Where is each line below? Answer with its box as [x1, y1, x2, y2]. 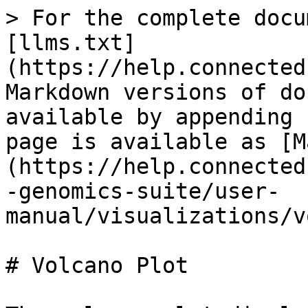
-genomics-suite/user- [5, 179, 280, 203]
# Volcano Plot [5, 253, 188, 278]
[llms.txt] [5, 30, 136, 55]
